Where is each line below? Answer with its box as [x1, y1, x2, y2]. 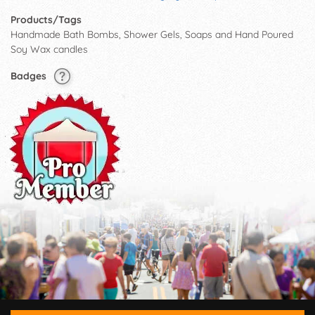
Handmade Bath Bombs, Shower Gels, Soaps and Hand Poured [11, 27, 293, 41]
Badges [11, 70, 49, 83]
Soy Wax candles [11, 42, 88, 56]
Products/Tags [11, 13, 82, 26]
